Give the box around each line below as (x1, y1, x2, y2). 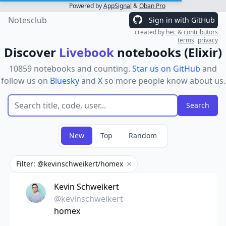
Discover (4, 44, 59, 61)
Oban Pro (139, 2, 165, 10)
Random (129, 131, 157, 140)
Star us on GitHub (132, 63, 200, 74)
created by (135, 28, 166, 36)
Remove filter (126, 161, 171, 171)
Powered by (69, 2, 103, 10)
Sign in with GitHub (149, 15, 215, 25)
